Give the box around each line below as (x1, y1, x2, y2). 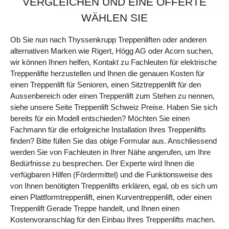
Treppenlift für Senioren (30, 80, 107, 89)
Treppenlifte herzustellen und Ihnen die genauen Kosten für (10, 69, 204, 78)
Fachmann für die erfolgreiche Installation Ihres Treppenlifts (10, 125, 206, 134)
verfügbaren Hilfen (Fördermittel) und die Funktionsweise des (10, 170, 213, 179)
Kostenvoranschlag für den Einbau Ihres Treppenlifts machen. (10, 215, 215, 224)
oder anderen (161, 35, 207, 44)
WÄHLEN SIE (81, 11, 148, 24)
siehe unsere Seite (10, 103, 74, 112)
